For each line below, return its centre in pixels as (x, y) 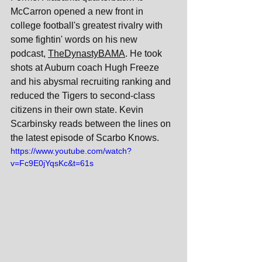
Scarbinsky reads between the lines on (92, 124)
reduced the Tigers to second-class (84, 96)
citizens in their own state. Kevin (78, 110)
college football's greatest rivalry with (88, 25)
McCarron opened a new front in (78, 11)
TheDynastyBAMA (87, 54)
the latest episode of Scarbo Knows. (85, 138)
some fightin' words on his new (75, 39)
